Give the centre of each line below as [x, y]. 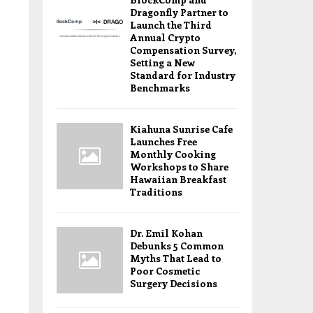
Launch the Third [171, 25]
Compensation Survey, [183, 50]
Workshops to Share [179, 167]
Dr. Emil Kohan [166, 233]
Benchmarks [160, 88]
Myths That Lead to [176, 258]
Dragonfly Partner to [179, 12]
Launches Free [163, 141]
